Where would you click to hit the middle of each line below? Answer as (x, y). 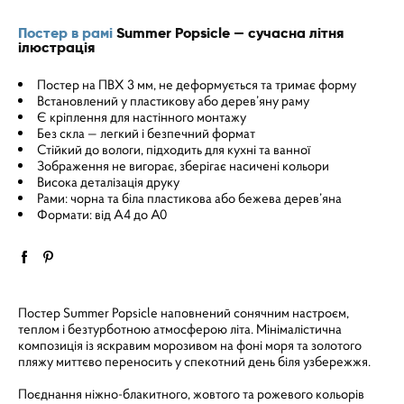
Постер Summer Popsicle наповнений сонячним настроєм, (184, 312)
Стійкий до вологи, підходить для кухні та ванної (174, 149)
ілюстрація (56, 48)
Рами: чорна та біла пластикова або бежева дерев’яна (189, 198)
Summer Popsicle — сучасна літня (228, 33)
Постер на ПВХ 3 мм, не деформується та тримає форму (197, 84)
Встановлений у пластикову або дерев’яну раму (173, 101)
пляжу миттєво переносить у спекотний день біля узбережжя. (194, 361)
